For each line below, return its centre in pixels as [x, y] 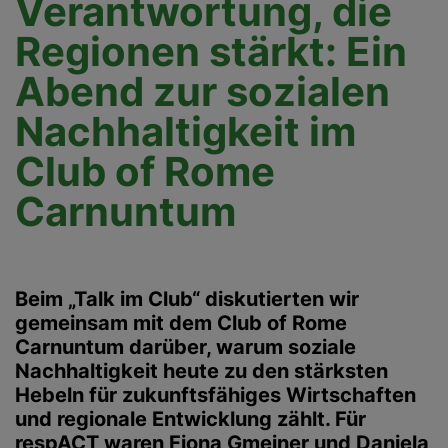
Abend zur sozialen [202, 91]
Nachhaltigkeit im [185, 131]
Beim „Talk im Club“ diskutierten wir [187, 299]
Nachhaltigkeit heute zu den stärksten [201, 371]
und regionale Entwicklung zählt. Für [190, 419]
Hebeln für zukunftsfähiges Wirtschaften [215, 395]
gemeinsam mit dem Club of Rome [181, 323]
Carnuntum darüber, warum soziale [185, 347]
